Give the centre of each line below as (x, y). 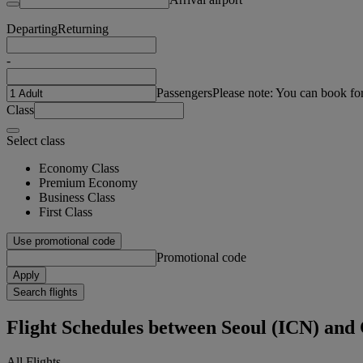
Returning (83, 28)
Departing (32, 28)
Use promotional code (64, 241)
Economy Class (79, 168)
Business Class (77, 197)
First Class (66, 211)
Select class (36, 140)
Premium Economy (88, 182)
